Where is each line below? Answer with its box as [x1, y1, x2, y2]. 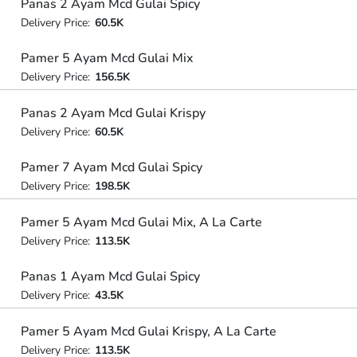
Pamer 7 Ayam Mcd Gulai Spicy [20, 159, 202, 176]
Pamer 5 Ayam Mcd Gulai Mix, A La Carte [20, 213, 262, 231]
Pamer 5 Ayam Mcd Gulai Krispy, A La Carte [20, 322, 277, 340]
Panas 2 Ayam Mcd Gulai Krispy [20, 104, 206, 122]
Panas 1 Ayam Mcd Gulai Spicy [20, 268, 200, 285]
